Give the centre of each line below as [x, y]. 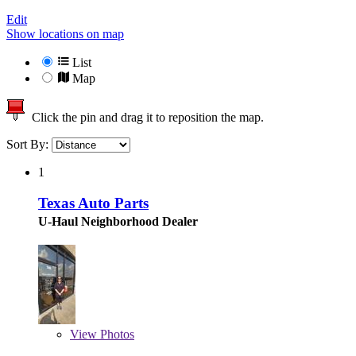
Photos [116, 334]
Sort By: [29, 145]
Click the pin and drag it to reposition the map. [145, 118]
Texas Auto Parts [93, 203]
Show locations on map [65, 34]
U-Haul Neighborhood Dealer [118, 221]
